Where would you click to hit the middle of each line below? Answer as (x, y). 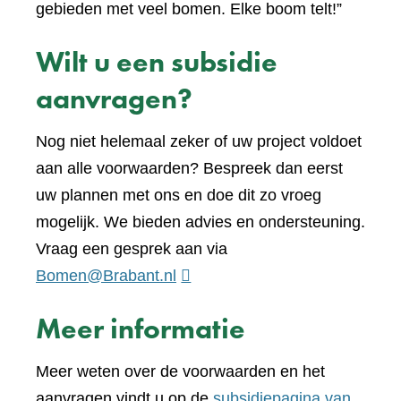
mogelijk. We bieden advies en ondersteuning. (200, 222)
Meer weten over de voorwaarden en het (180, 371)
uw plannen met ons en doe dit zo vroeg (179, 195)
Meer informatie (141, 328)
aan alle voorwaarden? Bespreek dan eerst (189, 168)
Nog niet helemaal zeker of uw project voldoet (199, 141)
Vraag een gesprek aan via (132, 248)
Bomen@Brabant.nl (106, 275)
